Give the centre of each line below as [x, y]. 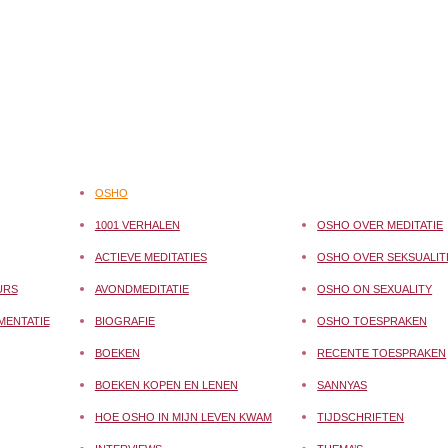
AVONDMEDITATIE [141, 289]
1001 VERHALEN [137, 225]
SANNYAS [342, 385]
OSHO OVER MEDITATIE [380, 225]
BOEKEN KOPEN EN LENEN [166, 385]
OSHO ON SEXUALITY [375, 289]
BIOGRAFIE [124, 321]
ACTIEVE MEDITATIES [150, 257]
